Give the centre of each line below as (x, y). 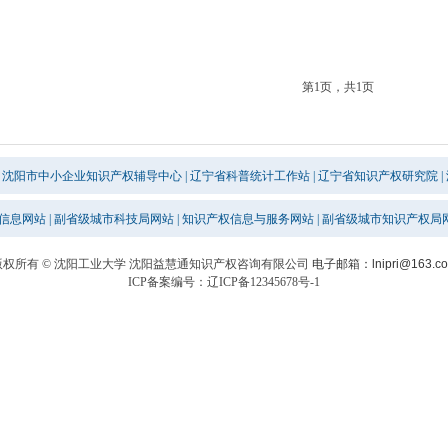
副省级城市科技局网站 (114, 219)
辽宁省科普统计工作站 (250, 176)
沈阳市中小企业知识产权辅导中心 (92, 176)
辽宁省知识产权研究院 (378, 176)
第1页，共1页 (337, 87)
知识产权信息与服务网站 (248, 219)
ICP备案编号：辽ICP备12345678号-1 (224, 282)
